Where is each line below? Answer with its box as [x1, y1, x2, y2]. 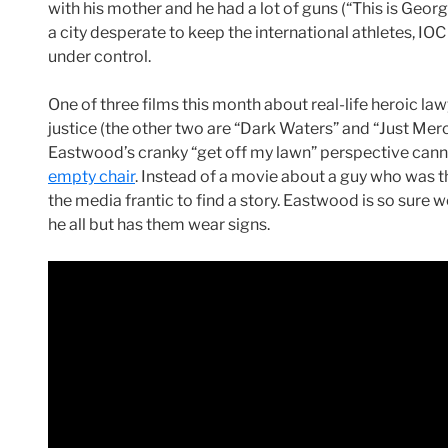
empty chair [48, 167, 135, 187]
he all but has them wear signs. [48, 215, 270, 235]
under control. [48, 47, 151, 67]
